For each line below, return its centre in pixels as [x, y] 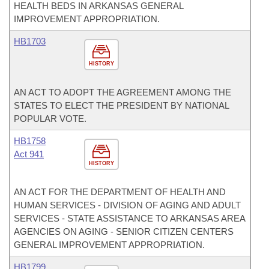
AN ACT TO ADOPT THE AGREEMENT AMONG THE [122, 92]
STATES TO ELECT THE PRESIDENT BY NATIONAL [121, 105]
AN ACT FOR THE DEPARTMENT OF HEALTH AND [120, 192]
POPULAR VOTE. [50, 119]
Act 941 [29, 154]
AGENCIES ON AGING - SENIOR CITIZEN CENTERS [124, 231]
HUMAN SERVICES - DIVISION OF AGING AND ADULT [127, 205]
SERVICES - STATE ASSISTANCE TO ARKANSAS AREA [129, 218]
